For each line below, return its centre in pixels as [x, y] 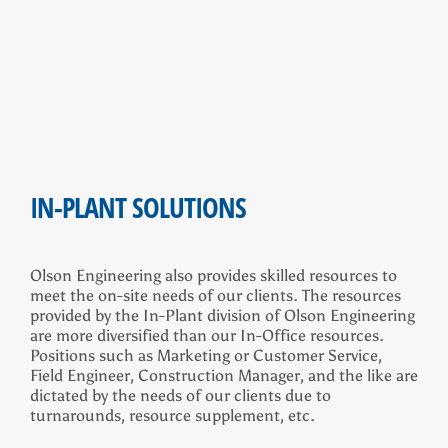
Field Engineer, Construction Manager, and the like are [224, 376]
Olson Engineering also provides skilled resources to [213, 276]
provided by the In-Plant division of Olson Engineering [222, 316]
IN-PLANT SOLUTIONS [138, 207]
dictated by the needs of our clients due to [180, 396]
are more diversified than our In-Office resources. [207, 336]
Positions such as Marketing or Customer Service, [206, 356]
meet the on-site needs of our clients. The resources [215, 296]
